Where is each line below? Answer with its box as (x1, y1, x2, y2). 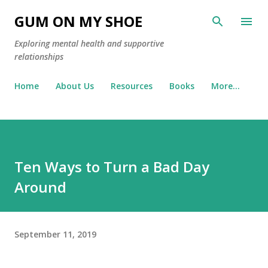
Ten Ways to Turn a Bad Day (14, 157, 209, 176)
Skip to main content (92, 10, 176, 20)
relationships (14, 51, 63, 62)
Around (14, 177, 66, 197)
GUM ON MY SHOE (14, 11, 142, 31)
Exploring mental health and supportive (14, 38, 164, 49)
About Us (56, 80, 94, 92)
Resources (111, 80, 153, 92)
